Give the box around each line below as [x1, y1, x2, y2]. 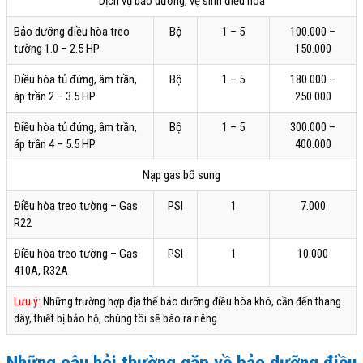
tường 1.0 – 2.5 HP [14, 41, 100, 57]
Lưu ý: [14, 295, 41, 309]
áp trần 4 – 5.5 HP [14, 137, 96, 152]
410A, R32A [14, 263, 68, 279]
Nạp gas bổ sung [143, 168, 220, 183]
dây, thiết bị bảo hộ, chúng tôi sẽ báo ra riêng [14, 312, 217, 326]
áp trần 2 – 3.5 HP [14, 89, 96, 105]
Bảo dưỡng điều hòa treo [14, 24, 130, 40]
